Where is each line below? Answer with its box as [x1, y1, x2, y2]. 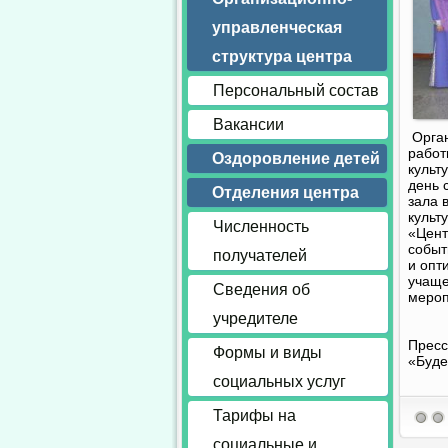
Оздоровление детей [212, 150, 380, 167]
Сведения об [213, 281, 310, 298]
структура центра [212, 48, 352, 65]
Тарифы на [213, 407, 296, 424]
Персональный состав [213, 82, 379, 99]
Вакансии [213, 116, 284, 133]
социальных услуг [213, 373, 346, 390]
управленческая [212, 19, 342, 36]
